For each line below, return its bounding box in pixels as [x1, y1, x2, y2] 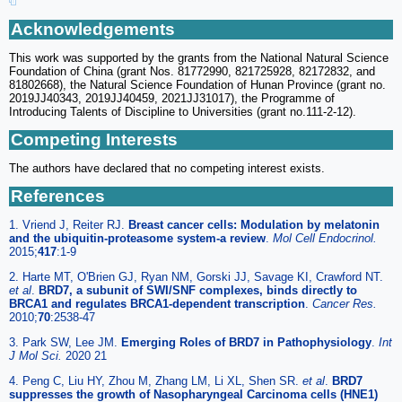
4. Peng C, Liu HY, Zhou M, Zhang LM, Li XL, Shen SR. [9, 373, 302, 388]
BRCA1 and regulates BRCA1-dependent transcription [9, 296, 305, 310]
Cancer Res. [312, 296, 377, 310]
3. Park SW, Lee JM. [9, 335, 121, 349]
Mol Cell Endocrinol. [273, 231, 377, 245]
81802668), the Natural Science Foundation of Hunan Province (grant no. [9, 77, 386, 92]
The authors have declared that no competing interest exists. [9, 161, 325, 175]
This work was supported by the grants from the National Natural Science [9, 50, 389, 65]
